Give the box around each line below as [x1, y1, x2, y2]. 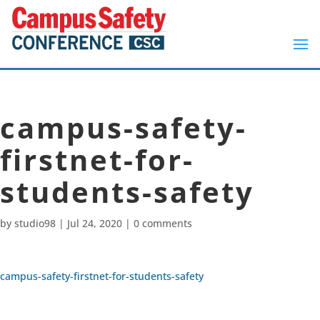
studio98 [14, 216, 56, 230]
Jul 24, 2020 [67, 216, 122, 230]
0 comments [134, 216, 192, 230]
